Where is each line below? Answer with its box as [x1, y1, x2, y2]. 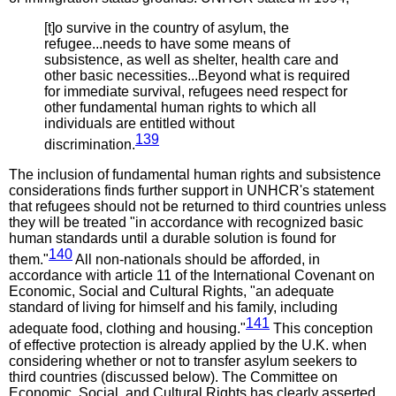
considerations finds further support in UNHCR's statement [9, 182, 374, 198]
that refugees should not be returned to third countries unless [9, 198, 386, 214]
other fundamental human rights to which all [44, 99, 316, 115]
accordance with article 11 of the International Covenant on [9, 268, 375, 284]
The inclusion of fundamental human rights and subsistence [9, 166, 381, 182]
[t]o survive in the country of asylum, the [44, 19, 289, 35]
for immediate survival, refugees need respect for [44, 83, 347, 99]
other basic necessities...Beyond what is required [44, 67, 350, 83]
